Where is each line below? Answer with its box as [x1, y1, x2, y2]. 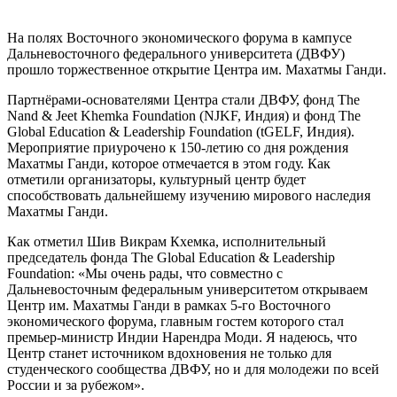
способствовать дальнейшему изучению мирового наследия [7, 188, 370, 204]
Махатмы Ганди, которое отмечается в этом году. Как [7, 156, 331, 172]
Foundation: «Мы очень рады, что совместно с [7, 266, 283, 282]
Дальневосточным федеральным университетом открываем [7, 282, 368, 298]
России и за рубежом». [7, 378, 144, 393]
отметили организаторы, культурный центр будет [7, 172, 306, 188]
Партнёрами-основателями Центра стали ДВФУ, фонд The [7, 92, 360, 108]
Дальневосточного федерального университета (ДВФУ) [7, 46, 345, 62]
